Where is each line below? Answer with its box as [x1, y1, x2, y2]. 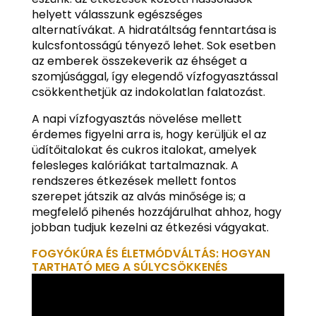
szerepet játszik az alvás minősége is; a [31, 188, 245, 205]
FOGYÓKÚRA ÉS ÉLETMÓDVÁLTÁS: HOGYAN [31, 245, 270, 262]
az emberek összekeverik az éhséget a [31, 52, 247, 69]
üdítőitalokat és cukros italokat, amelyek [31, 141, 257, 158]
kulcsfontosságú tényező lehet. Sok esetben [31, 37, 276, 54]
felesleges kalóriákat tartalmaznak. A [31, 157, 238, 174]
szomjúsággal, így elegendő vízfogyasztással [31, 68, 278, 85]
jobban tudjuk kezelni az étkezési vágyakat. [31, 219, 269, 236]
